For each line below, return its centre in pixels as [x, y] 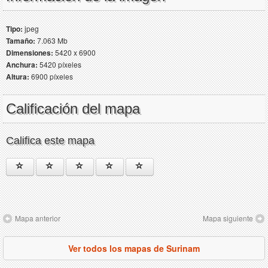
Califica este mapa [50, 140]
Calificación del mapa [73, 108]
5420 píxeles [60, 64]
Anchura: [22, 64]
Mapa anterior [38, 218]
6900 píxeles [51, 76]
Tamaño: [21, 40]
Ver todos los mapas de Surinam [134, 248]
